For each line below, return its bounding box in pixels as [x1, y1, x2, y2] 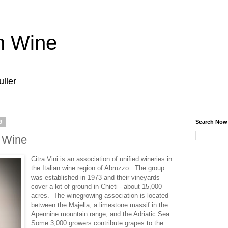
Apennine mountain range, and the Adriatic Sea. [31, 210, 174, 218]
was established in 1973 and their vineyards [31, 173, 160, 181]
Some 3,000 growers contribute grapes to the [31, 219, 164, 227]
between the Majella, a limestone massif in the [31, 201, 168, 209]
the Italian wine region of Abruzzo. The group [31, 164, 165, 172]
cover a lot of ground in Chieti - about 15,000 [31, 182, 162, 190]
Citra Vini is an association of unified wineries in [31, 155, 173, 163]
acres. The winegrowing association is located [31, 191, 169, 199]
